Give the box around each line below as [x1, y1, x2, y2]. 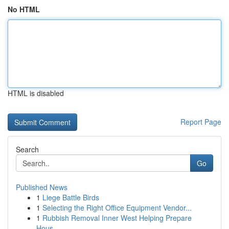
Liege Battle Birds [42, 192, 99, 202]
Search [16, 144, 39, 154]
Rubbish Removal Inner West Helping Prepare [42, 213, 192, 223]
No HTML [8, 4, 40, 14]
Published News [16, 182, 67, 192]
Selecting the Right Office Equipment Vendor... [42, 202, 192, 213]
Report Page [180, 117, 221, 127]
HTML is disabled [8, 88, 64, 98]
